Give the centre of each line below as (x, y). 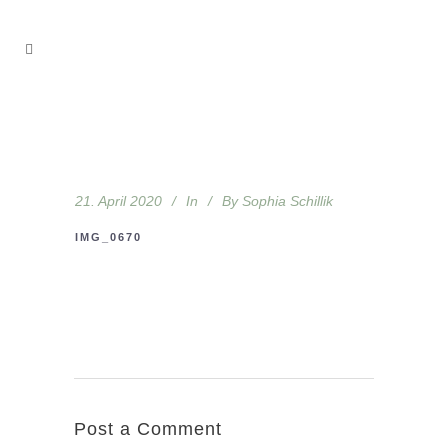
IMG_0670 (108, 237)
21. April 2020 (118, 201)
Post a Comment (148, 429)
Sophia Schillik (287, 201)
